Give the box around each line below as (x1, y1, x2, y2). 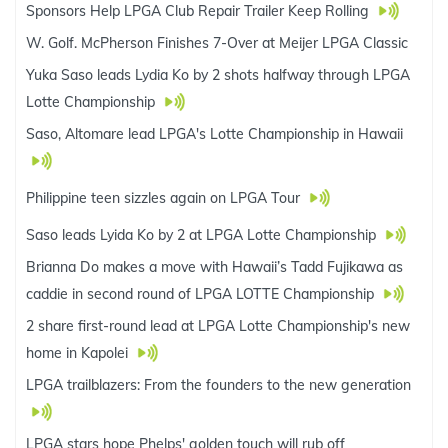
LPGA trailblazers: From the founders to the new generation (26, 376, 411, 394)
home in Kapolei (26, 344, 132, 362)
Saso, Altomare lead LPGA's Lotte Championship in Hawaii (26, 125, 403, 143)
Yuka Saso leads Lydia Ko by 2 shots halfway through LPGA (26, 66, 410, 84)
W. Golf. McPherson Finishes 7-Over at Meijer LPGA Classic (26, 34, 408, 52)
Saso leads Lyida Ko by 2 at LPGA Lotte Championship (26, 226, 380, 244)
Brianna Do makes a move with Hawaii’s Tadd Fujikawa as (26, 258, 403, 276)
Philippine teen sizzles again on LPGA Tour (26, 189, 304, 207)
